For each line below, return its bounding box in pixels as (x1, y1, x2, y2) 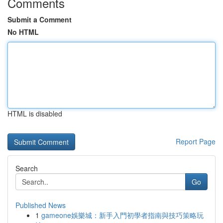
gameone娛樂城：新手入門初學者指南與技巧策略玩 (41, 210, 204, 220)
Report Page (176, 136, 216, 146)
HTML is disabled (7, 109, 62, 118)
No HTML (7, 27, 39, 37)
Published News (15, 200, 66, 210)
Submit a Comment (7, 14, 72, 24)
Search (15, 163, 38, 173)
